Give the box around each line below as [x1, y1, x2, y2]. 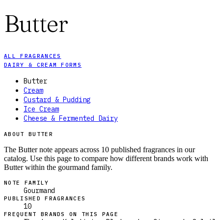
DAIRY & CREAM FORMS [4, 61, 82, 69]
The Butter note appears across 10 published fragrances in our [4, 145, 195, 154]
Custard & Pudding [24, 95, 90, 105]
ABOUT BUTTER [4, 131, 53, 138]
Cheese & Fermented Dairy [24, 114, 118, 123]
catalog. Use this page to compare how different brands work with [4, 154, 208, 163]
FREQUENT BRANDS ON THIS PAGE [4, 211, 118, 218]
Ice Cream [24, 105, 59, 114]
